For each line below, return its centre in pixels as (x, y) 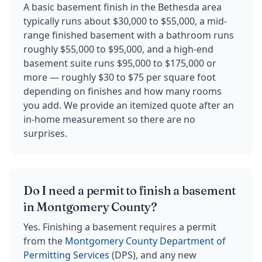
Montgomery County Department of (145, 241)
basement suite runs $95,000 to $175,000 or (120, 63)
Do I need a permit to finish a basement (130, 191)
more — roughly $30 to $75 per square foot (120, 77)
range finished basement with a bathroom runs (129, 35)
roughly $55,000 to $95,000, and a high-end (118, 49)
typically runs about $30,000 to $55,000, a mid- (125, 21)
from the (44, 241)
